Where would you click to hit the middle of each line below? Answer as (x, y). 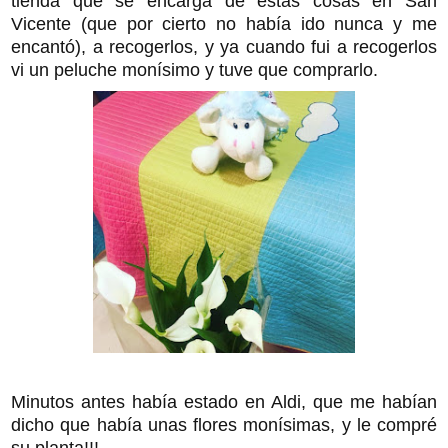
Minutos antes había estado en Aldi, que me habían (224, 401)
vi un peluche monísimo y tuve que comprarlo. (194, 69)
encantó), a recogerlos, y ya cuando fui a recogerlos (224, 46)
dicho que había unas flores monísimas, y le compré (224, 424)
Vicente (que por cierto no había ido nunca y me (224, 23)
